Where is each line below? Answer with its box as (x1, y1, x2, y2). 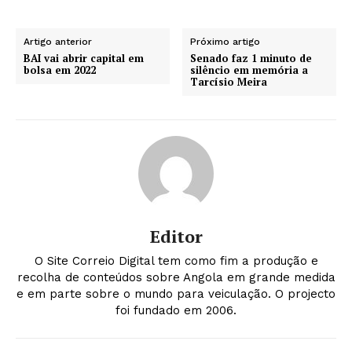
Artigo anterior (24, 35, 92, 47)
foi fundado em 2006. (115, 302, 236, 317)
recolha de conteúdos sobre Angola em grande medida (16, 269, 335, 284)
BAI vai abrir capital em (24, 50, 144, 65)
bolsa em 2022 (24, 62, 96, 77)
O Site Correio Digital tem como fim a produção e (34, 253, 318, 268)
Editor (149, 224, 203, 247)
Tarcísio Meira (190, 74, 268, 89)
